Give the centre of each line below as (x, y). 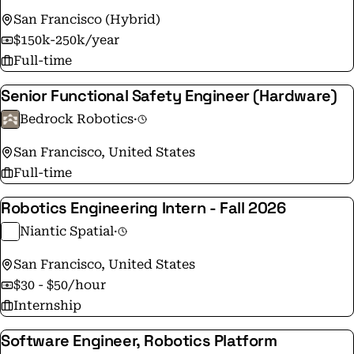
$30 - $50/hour (60, 285)
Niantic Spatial (67, 231)
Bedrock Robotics (77, 119)
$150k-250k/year (66, 40)
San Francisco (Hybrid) (87, 19)
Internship (47, 305)
